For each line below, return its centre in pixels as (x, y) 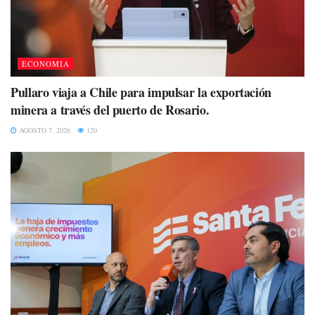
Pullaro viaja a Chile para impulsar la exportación (141, 92)
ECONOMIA (46, 63)
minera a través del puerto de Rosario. (110, 109)
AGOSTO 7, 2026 (44, 130)
